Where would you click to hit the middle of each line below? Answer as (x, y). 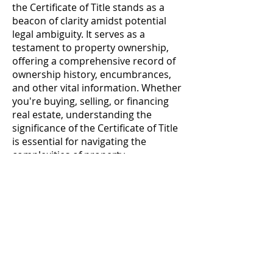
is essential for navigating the (79, 141)
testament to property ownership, (90, 48)
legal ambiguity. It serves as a (79, 34)
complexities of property (69, 155)
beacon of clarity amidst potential (89, 21)
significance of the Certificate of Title (95, 128)
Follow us (30, 263)
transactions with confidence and (89, 168)
